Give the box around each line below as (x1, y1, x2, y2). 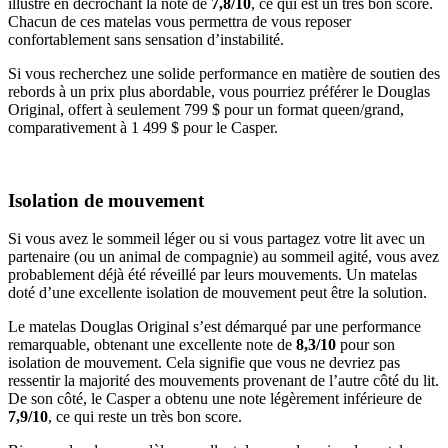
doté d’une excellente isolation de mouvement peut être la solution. (8, 284, 427, 302)
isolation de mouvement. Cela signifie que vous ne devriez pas (8, 354, 400, 372)
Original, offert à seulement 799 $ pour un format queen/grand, (8, 100, 404, 118)
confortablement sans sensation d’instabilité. (8, 30, 284, 48)
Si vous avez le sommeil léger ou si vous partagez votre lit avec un (8, 230, 425, 248)
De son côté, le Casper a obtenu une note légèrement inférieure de (8, 390, 422, 408)
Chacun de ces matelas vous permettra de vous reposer (8, 12, 351, 30)
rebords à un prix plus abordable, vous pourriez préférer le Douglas (8, 82, 430, 100)
